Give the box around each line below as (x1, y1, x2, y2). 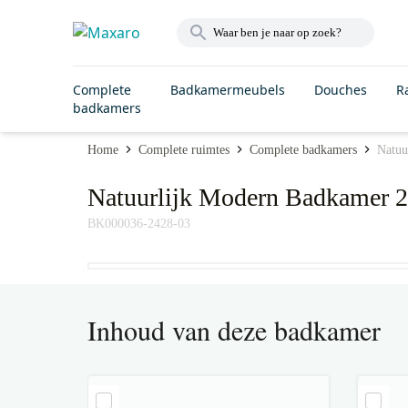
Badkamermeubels (170, 81, 285, 98)
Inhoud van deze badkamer (87, 311, 381, 348)
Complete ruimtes (138, 142, 229, 157)
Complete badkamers (250, 142, 357, 157)
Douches (314, 81, 367, 98)
